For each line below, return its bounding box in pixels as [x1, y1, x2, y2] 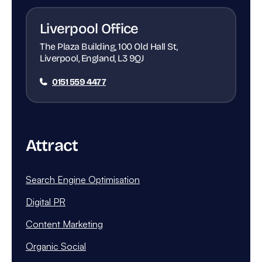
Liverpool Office [40, 20, 139, 37]
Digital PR [26, 195, 65, 208]
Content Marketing [26, 218, 103, 230]
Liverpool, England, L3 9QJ [40, 52, 144, 64]
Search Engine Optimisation [26, 173, 140, 185]
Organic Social [26, 240, 86, 252]
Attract [26, 135, 78, 156]
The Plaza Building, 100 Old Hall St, [40, 40, 178, 52]
